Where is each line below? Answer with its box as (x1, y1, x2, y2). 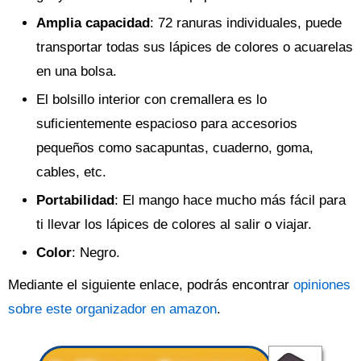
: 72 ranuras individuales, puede (150, 15, 342, 31)
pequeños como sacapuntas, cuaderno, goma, (36, 140, 313, 156)
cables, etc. (36, 164, 106, 180)
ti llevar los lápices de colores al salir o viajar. (36, 217, 312, 233)
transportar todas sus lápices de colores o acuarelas (36, 39, 353, 56)
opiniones (293, 277, 351, 293)
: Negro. (72, 245, 120, 261)
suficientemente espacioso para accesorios (36, 116, 297, 132)
